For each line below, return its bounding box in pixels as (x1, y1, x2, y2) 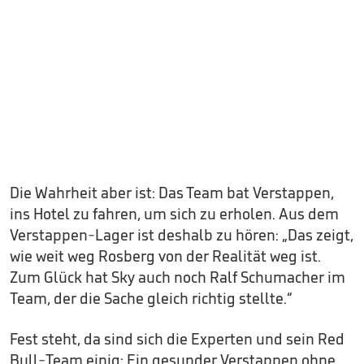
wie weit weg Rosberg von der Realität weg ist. (10, 246, 321, 266)
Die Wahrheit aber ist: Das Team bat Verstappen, (10, 183, 334, 203)
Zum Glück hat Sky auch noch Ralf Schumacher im (10, 267, 345, 288)
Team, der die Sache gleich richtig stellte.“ (10, 288, 292, 309)
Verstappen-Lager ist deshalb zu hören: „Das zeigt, (10, 225, 353, 245)
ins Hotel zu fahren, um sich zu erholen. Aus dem (10, 204, 339, 224)
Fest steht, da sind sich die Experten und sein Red (10, 329, 344, 349)
